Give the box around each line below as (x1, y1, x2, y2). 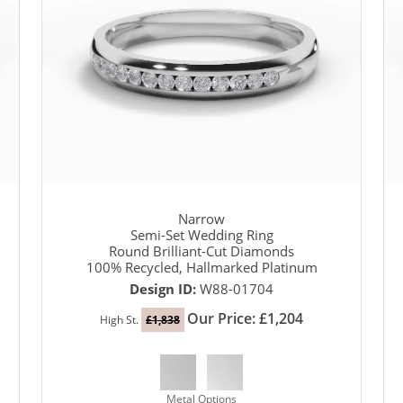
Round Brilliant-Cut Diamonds (109, 242, 294, 261)
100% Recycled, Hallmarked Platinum (85, 258, 318, 277)
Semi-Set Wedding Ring (130, 226, 273, 245)
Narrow (178, 210, 225, 228)
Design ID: (130, 280, 200, 299)
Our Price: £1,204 (187, 309, 303, 329)
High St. (100, 312, 141, 328)
